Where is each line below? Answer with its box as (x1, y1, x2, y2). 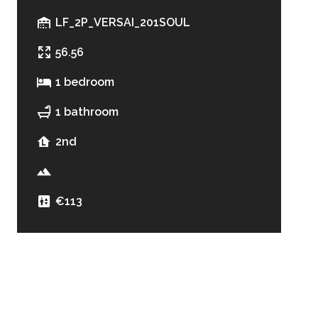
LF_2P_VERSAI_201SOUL (55, 16, 190, 29)
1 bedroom (55, 75, 114, 89)
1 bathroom (55, 105, 119, 119)
